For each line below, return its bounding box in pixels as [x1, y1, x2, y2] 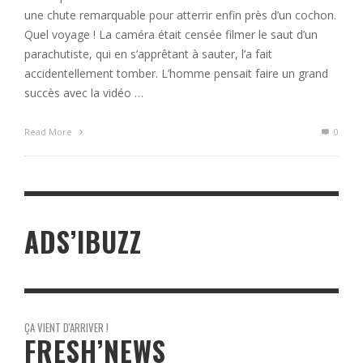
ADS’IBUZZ [24, 222, 142, 263]
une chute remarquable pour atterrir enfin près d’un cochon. [24, 7, 336, 23]
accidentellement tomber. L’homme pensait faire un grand [24, 66, 328, 81]
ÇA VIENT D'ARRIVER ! [24, 319, 109, 336]
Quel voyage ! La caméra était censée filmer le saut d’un [24, 27, 318, 42]
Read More [24, 126, 75, 138]
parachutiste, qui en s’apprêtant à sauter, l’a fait [24, 46, 272, 62]
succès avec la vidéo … [24, 85, 143, 100]
